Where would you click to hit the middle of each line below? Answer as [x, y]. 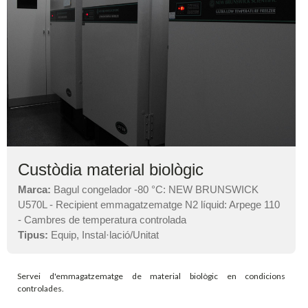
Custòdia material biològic [111, 169]
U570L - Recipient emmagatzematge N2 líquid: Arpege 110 [149, 204]
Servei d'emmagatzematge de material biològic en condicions [152, 276]
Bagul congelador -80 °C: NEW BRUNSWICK [155, 189]
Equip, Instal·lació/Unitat [104, 234]
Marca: [35, 189]
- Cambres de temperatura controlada [102, 219]
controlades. [41, 288]
